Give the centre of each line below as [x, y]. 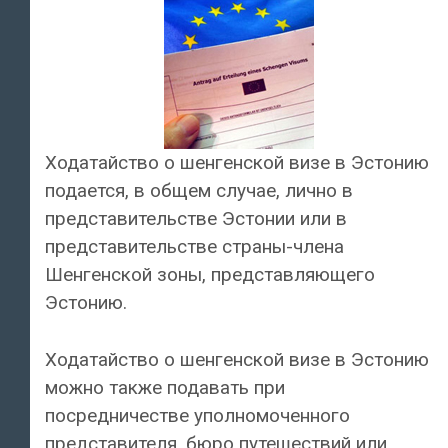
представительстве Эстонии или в [196, 219]
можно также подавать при [165, 387]
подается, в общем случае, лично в [199, 191]
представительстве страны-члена [194, 247]
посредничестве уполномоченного [197, 415]
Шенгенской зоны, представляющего [210, 275]
